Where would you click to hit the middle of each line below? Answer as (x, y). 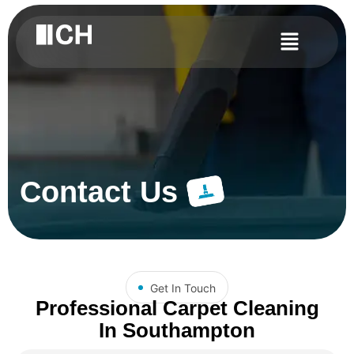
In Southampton (177, 330)
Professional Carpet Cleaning (177, 308)
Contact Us (99, 192)
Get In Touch (183, 288)
